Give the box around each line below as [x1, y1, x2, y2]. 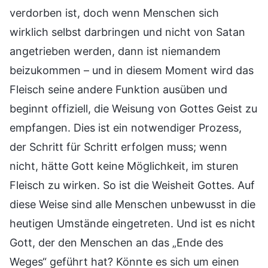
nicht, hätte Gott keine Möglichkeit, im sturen [10, 159, 239, 172]
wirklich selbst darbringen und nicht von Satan [10, 25, 245, 38]
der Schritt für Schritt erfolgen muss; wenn [10, 140, 227, 153]
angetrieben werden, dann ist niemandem [10, 44, 221, 57]
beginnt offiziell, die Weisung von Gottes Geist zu [10, 102, 257, 115]
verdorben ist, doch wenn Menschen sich [10, 6, 219, 19]
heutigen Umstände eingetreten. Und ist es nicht [10, 217, 255, 230]
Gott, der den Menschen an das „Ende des [10, 236, 223, 249]
